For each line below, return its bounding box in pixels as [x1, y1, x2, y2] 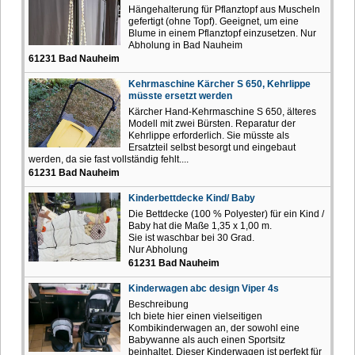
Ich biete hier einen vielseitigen [128, 310, 262, 322]
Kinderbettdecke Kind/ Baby [128, 192, 255, 204]
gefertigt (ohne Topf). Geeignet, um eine [128, 15, 299, 27]
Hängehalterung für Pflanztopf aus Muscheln [128, 3, 320, 15]
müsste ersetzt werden [128, 90, 232, 101]
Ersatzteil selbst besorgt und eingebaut [128, 141, 296, 153]
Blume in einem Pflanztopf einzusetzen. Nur [128, 27, 316, 39]
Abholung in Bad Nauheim [128, 39, 242, 51]
